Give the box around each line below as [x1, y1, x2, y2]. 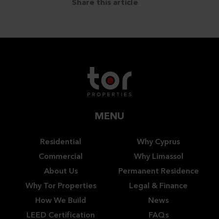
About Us [44, 168, 78, 175]
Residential [40, 138, 81, 146]
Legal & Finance [129, 182, 188, 190]
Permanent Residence [118, 168, 199, 175]
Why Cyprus [137, 138, 180, 146]
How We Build [35, 197, 86, 205]
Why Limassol [133, 153, 183, 161]
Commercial [39, 153, 83, 161]
